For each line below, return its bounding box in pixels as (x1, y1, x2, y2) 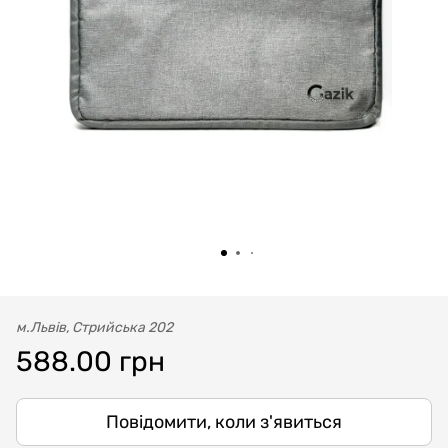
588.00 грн (16, 345, 165, 378)
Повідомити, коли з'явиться (106, 411, 342, 433)
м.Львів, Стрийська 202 (16, 319, 173, 336)
